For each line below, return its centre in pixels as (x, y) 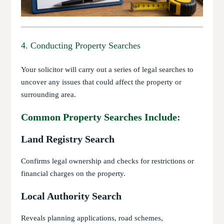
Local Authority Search (71, 196)
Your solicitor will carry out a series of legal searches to (107, 70)
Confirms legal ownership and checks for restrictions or (108, 161)
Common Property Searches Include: (101, 117)
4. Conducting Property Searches (81, 46)
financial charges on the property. (73, 174)
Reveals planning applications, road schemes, (92, 218)
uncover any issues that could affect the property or (101, 82)
